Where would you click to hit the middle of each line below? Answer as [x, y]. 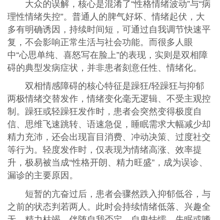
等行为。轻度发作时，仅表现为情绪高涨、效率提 [104, 150]
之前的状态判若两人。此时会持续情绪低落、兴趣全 [109, 207]
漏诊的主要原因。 [42, 176]
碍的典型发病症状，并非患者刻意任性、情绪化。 [104, 68]
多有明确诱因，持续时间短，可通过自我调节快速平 [109, 29]
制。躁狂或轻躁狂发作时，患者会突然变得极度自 [104, 112]
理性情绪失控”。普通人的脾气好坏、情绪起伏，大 [106, 16]
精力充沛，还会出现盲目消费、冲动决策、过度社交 [109, 137]
